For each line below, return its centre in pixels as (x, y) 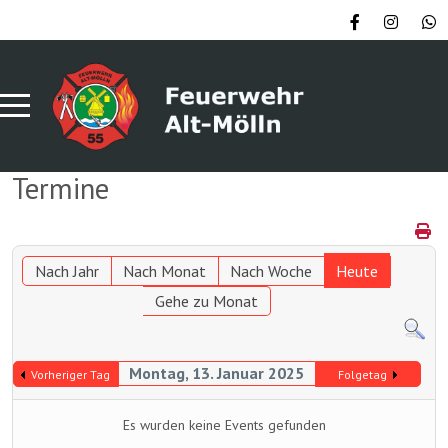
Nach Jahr (67, 270)
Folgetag (363, 375)
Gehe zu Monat (206, 300)
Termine (60, 188)
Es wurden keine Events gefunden (224, 425)
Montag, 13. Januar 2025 (217, 373)
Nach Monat (165, 270)
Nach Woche (271, 270)
